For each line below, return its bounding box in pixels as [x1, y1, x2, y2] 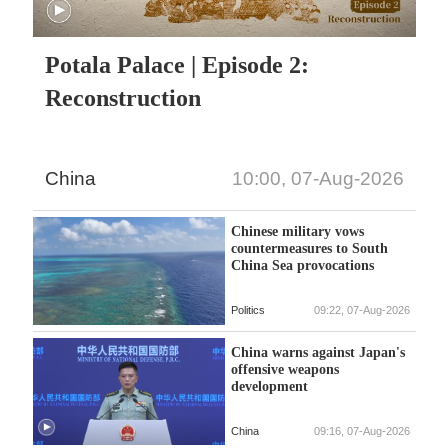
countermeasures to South [230, 240, 388, 257]
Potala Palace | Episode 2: [45, 51, 310, 78]
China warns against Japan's [230, 343, 405, 360]
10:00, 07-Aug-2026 [231, 167, 404, 189]
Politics [230, 304, 265, 317]
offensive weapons [230, 360, 339, 377]
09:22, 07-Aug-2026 [313, 304, 410, 317]
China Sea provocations [230, 257, 374, 274]
